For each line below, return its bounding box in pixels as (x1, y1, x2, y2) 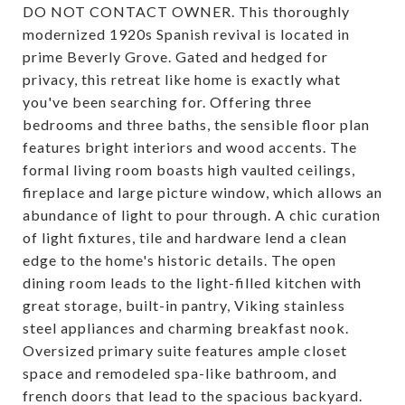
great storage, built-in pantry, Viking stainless (23, 296, 345, 314)
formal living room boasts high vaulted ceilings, (23, 160, 355, 178)
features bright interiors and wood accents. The (23, 137, 357, 155)
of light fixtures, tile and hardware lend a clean (23, 228, 347, 246)
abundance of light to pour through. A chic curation (23, 205, 381, 223)
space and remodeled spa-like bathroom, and (23, 363, 337, 381)
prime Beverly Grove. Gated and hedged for (23, 47, 328, 65)
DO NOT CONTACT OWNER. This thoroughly (23, 2, 350, 20)
